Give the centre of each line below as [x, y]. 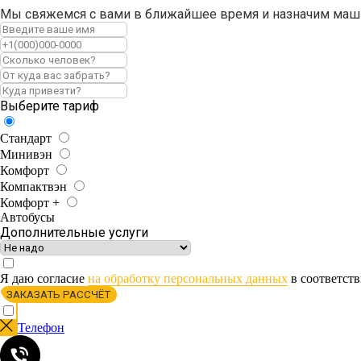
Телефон [41, 328]
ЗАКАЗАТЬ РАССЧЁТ [58, 295]
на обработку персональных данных [188, 278]
